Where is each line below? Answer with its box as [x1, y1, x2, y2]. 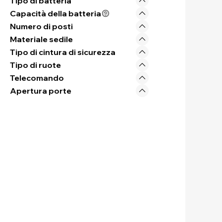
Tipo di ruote [10, 60, 61, 70]
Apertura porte [10, 86, 71, 96]
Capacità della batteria [10, 8, 101, 18]
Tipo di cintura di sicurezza [10, 47, 115, 57]
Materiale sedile [10, 34, 73, 44]
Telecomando [10, 73, 64, 83]
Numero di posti [10, 21, 73, 31]
